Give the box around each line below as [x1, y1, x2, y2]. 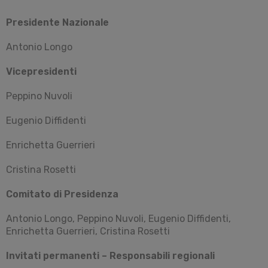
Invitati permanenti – [6, 249, 109, 261]
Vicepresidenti [6, 65, 77, 77]
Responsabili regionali [109, 249, 215, 261]
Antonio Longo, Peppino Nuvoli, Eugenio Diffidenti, [6, 212, 231, 224]
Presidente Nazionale [6, 16, 109, 28]
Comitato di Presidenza [6, 188, 118, 200]
